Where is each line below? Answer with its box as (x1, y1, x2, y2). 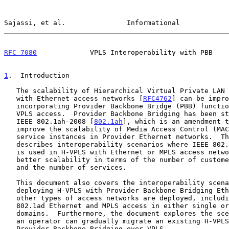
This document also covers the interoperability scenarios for (4, 178, 16, 187)
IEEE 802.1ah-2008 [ (16, 117, 94, 125)
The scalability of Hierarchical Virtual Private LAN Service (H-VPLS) (4, 86, 16, 95)
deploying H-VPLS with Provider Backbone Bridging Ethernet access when (4, 186, 16, 194)
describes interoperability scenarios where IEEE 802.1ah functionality (4, 140, 16, 148)
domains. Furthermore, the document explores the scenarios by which (4, 209, 16, 217)
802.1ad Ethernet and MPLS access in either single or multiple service (4, 201, 16, 210)
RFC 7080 (4, 48, 37, 56)
